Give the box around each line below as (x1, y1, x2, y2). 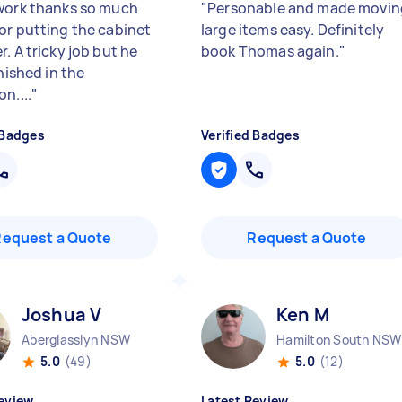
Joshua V (22, 302, 102, 327)
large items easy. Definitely (201, 20, 385, 39)
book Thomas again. (201, 41, 339, 61)
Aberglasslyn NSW (22, 331, 130, 348)
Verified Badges (201, 127, 300, 144)
